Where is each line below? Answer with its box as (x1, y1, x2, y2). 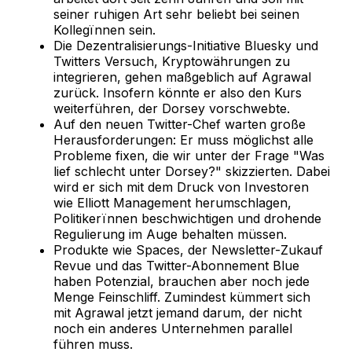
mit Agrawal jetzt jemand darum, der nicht (53, 304, 302, 321)
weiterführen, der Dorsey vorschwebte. (53, 100, 290, 116)
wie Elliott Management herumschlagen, (53, 194, 291, 211)
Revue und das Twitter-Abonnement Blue (53, 257, 299, 273)
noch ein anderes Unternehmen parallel (53, 320, 292, 336)
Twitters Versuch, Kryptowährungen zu (53, 53, 290, 69)
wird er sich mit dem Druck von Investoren (53, 178, 309, 195)
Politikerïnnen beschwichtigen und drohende (53, 210, 321, 226)
